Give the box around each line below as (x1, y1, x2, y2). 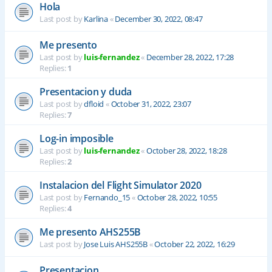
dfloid (84, 98, 104, 110)
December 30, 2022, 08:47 (115, 13, 203, 25)
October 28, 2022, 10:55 (137, 192, 218, 203)
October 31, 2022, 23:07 (110, 98, 192, 110)
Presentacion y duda (39, 85, 132, 99)
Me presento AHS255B (39, 225, 141, 239)
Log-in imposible (39, 132, 114, 146)
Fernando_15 (84, 192, 131, 203)
